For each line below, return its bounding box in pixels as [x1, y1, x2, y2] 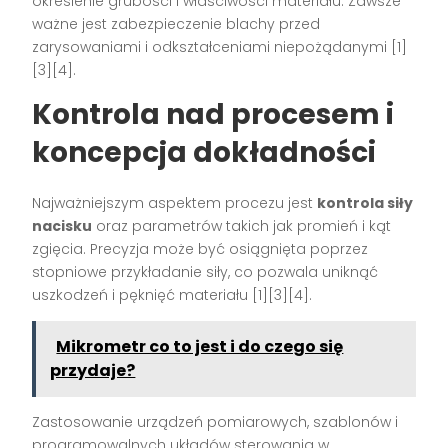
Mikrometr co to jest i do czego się [56, 334, 344, 358]
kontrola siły [317, 192, 414, 213]
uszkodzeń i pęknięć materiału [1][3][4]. [32, 284, 313, 305]
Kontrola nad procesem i [32, 94, 395, 134]
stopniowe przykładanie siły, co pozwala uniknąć [32, 261, 379, 282]
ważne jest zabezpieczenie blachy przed [32, 13, 321, 34]
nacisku [32, 215, 93, 236]
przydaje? [50, 358, 136, 382]
